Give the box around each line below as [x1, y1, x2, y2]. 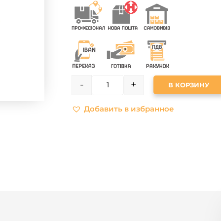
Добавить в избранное [84, 104, 175, 113]
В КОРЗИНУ [168, 80, 209, 89]
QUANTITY [107, 85, 141, 92]
